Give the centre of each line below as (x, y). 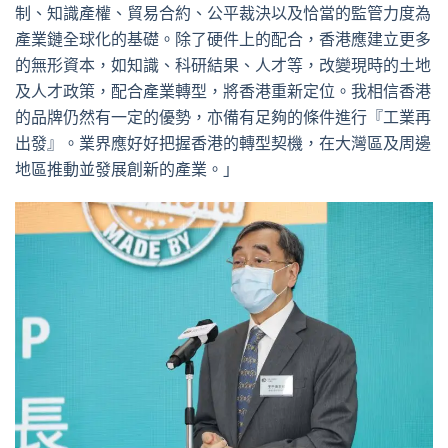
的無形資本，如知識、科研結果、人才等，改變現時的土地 (223, 65)
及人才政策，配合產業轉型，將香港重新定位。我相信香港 (223, 91)
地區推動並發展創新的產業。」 (127, 169)
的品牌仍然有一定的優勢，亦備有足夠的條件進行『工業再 (223, 117)
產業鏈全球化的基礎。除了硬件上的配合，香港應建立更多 (223, 39)
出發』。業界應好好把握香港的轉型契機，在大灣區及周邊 (223, 143)
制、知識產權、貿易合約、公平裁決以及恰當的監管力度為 (223, 13)
